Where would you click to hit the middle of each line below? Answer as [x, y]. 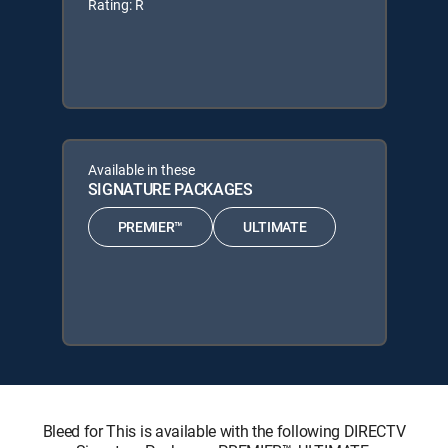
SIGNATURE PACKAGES [170, 188]
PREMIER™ [150, 227]
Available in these [141, 169]
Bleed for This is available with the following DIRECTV [224, 430]
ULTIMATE [274, 227]
